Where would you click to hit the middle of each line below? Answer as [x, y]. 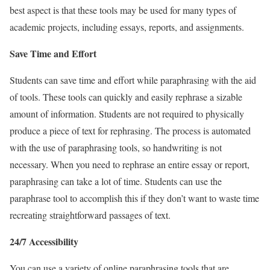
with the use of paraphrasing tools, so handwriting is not [116, 147]
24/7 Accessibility [44, 241]
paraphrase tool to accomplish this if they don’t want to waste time [134, 198]
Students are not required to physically [171, 113]
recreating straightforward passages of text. [90, 215]
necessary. [30, 164]
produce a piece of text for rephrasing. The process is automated [130, 130]
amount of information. [54, 113]
